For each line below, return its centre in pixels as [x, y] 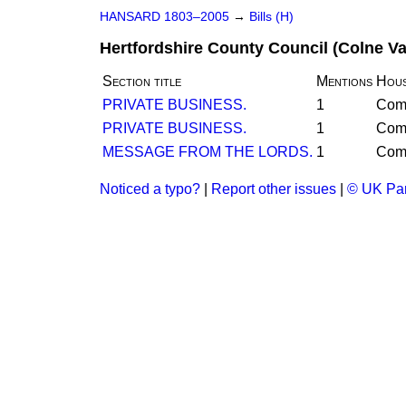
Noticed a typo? [150, 189]
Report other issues [274, 189]
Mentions [344, 81]
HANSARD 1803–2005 [164, 17]
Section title [142, 81]
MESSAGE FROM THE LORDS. [208, 152]
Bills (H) [271, 17]
